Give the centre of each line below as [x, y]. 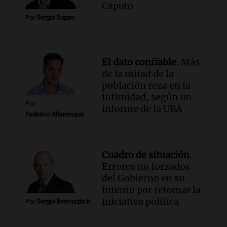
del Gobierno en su [143, 178]
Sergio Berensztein [63, 201]
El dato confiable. [141, 62]
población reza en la [146, 85]
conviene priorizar [72, 12]
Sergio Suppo [55, 18]
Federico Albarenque [55, 114]
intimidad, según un [147, 97]
